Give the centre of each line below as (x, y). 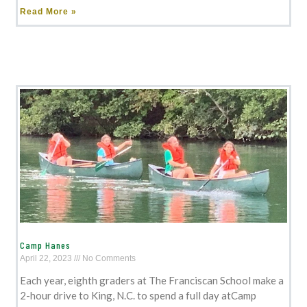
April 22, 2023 (47, 258)
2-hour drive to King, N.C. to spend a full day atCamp (138, 295)
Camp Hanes (46, 245)
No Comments (109, 258)
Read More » (49, 12)
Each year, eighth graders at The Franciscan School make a (152, 280)
